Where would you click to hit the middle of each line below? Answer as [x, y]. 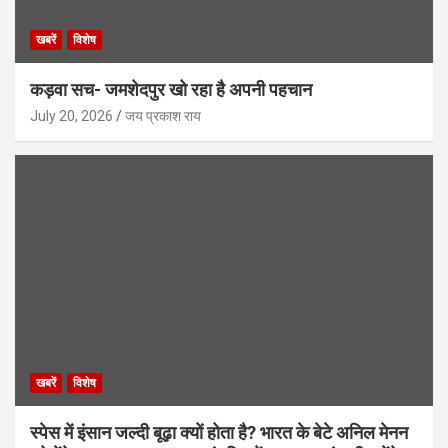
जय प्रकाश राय [163, 116]
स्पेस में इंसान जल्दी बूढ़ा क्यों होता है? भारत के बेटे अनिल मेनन [219, 433]
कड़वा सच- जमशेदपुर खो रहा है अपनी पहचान [171, 90]
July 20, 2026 [71, 116]
